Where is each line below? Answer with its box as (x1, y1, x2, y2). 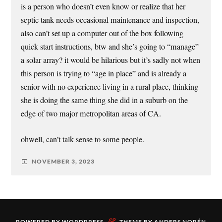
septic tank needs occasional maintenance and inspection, (21, 14, 200, 26)
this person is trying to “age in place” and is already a (21, 68, 187, 79)
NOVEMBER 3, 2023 (32, 158, 95, 166)
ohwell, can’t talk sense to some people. (21, 133, 145, 145)
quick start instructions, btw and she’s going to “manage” (21, 41, 199, 53)
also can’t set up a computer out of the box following (21, 28, 184, 39)
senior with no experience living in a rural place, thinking (21, 81, 199, 93)
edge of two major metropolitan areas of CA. (21, 108, 162, 119)
